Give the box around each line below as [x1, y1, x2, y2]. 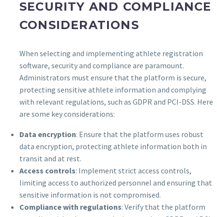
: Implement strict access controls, [76, 166, 191, 176]
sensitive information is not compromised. [19, 190, 161, 200]
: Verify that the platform [122, 202, 205, 212]
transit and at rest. [19, 154, 81, 164]
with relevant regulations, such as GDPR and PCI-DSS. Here [19, 96, 213, 107]
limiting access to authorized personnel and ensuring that [19, 178, 212, 188]
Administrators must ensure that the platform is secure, [19, 72, 206, 82]
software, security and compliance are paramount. [19, 60, 184, 70]
